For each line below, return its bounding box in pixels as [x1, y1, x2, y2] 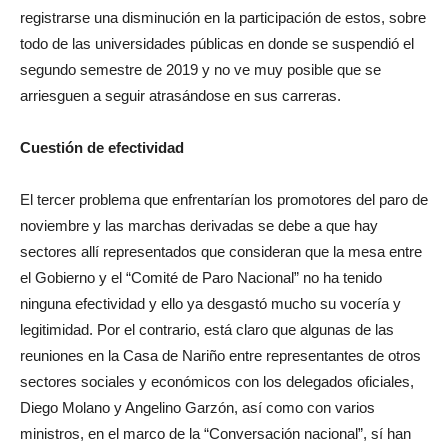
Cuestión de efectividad [20, 139, 184, 156]
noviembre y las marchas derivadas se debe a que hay [20, 217, 378, 234]
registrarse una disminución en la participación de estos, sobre [20, 9, 426, 26]
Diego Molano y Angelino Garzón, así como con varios [20, 399, 375, 416]
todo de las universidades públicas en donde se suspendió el [20, 35, 414, 52]
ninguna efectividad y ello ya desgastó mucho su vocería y [20, 295, 401, 312]
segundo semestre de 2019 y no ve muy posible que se [20, 61, 381, 78]
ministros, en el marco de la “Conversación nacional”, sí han [20, 425, 411, 442]
